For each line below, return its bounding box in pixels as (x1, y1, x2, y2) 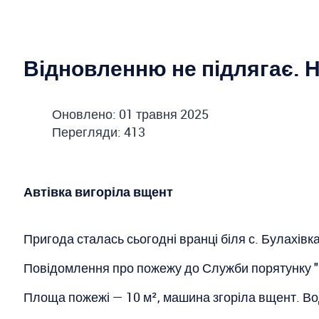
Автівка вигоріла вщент (23, 182, 173, 200)
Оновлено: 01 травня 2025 (52, 105, 209, 122)
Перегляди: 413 (52, 122, 145, 140)
